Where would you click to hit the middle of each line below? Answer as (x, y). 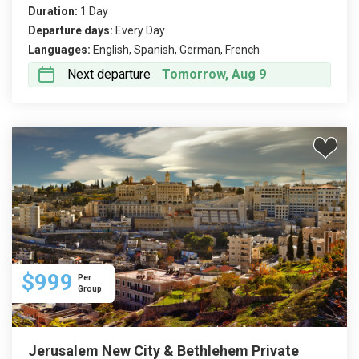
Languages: (59, 50)
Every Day (140, 30)
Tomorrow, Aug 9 (214, 74)
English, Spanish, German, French (176, 50)
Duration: (53, 11)
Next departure (109, 74)
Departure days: (71, 30)
